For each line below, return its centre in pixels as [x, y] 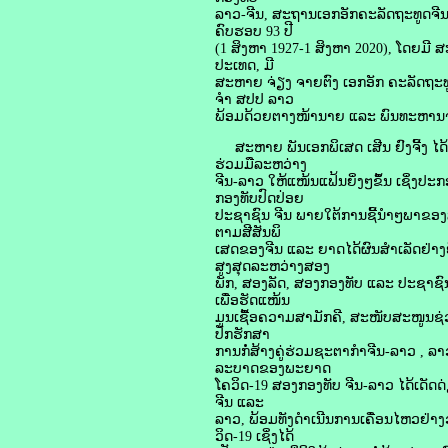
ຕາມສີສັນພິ [248, 232]
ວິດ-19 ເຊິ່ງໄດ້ [254, 436]
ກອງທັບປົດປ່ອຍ [259, 198]
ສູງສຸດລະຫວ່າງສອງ [272, 266]
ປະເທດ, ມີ [244, 65]
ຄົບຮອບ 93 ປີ [254, 31]
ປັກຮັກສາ [242, 334]
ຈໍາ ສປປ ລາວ [254, 99]
